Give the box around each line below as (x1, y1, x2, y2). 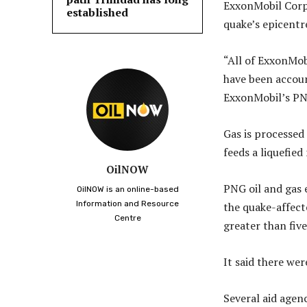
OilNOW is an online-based (76, 184, 179, 195)
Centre (114, 213, 141, 223)
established (66, 5, 128, 21)
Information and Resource (76, 199, 179, 209)
